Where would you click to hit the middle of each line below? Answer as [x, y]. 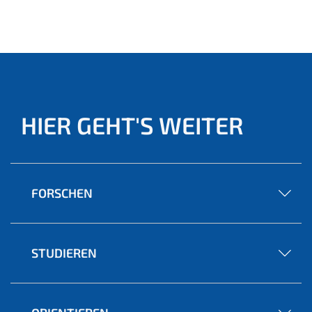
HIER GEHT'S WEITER [132, 125]
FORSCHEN [62, 193]
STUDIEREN [64, 253]
